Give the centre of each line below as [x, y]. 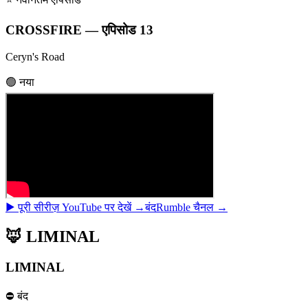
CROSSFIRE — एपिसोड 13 [79, 30]
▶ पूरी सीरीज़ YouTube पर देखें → [75, 208]
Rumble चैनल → [192, 208]
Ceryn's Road [35, 57]
